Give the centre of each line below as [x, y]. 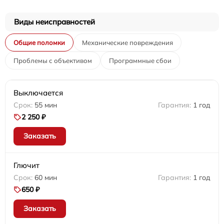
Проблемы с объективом [53, 61]
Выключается [38, 93]
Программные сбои [140, 61]
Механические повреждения [127, 43]
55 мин [46, 105]
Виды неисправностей [54, 22]
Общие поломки [39, 43]
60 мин [46, 178]
